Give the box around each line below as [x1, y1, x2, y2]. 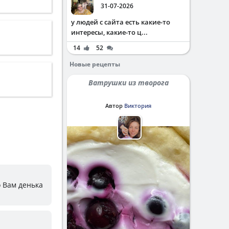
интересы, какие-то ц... [71, 28, 148, 37]
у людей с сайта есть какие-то [71, 17, 170, 27]
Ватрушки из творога [93, 78, 169, 87]
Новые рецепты [70, 60, 120, 68]
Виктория [124, 102, 151, 109]
